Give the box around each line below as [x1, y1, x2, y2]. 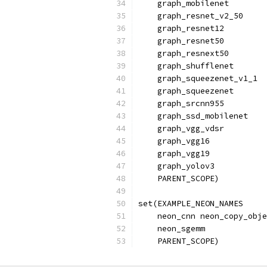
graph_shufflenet [138, 61, 234, 71]
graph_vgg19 [138, 148, 210, 159]
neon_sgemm [138, 223, 205, 234]
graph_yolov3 [138, 161, 215, 171]
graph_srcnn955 [138, 98, 224, 108]
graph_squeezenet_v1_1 [138, 73, 257, 83]
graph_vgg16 [138, 136, 210, 146]
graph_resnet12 [138, 23, 224, 33]
